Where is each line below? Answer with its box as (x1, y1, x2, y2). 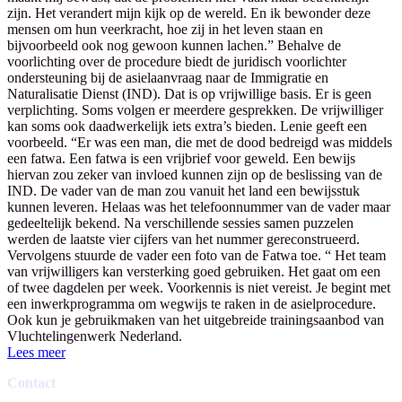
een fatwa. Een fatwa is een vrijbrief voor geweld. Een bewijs (7, 150, 355, 166)
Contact (7, 374, 56, 390)
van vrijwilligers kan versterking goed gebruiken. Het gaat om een (7, 263, 380, 279)
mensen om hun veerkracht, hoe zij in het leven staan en (7, 21, 323, 37)
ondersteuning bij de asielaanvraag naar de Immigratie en (7, 69, 328, 85)
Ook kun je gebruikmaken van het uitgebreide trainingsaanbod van (7, 311, 384, 328)
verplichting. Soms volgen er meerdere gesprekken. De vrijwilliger (7, 101, 383, 118)
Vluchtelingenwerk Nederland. (7, 328, 182, 344)
